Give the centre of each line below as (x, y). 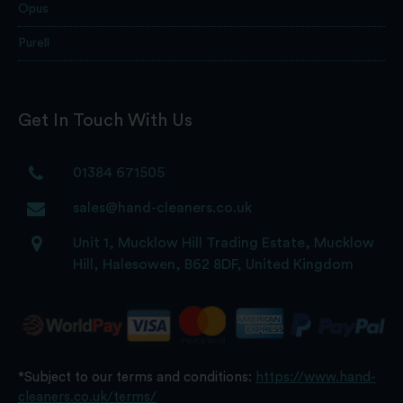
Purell (34, 44)
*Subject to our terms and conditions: (137, 378)
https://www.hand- (316, 378)
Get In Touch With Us (105, 120)
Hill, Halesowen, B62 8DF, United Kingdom (214, 265)
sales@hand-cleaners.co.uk (163, 208)
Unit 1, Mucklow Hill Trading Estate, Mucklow (224, 243)
